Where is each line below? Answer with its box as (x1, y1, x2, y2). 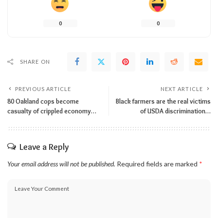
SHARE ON (20, 58, 50, 65)
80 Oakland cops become (7, 97, 79, 105)
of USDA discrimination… (140, 107, 211, 115)
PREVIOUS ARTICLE (15, 85, 72, 92)
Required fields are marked (117, 159, 199, 168)
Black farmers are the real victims (116, 97, 211, 105)
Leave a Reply (19, 141, 69, 152)
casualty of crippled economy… (7, 107, 96, 115)
